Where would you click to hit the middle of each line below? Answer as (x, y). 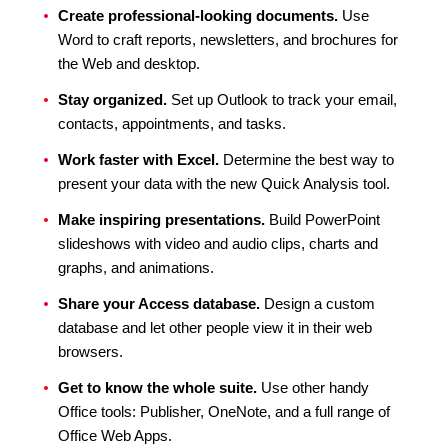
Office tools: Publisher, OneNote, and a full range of (224, 411)
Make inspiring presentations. (161, 219)
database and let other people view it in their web (215, 327)
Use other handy (313, 387)
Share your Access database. (159, 303)
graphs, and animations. (136, 267)
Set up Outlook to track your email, (282, 99)
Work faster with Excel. (138, 159)
